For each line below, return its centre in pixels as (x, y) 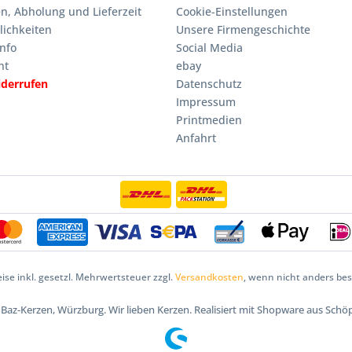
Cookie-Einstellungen (232, 11)
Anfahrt (196, 138)
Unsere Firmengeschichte (243, 29)
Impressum (206, 102)
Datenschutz (209, 84)
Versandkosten (209, 277)
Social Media (209, 48)
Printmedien (209, 120)
